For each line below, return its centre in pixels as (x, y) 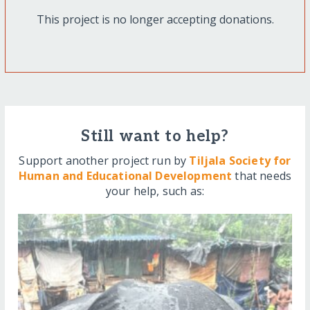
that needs (262, 175)
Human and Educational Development (125, 175)
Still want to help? (155, 136)
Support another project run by (104, 160)
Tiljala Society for (240, 160)
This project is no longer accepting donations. (155, 19)
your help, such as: (155, 191)
